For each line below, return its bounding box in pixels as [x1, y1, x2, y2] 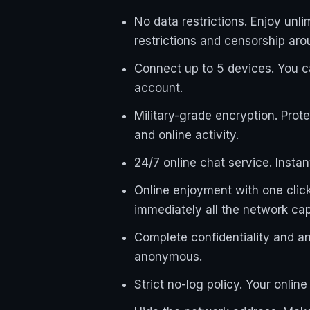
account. [134, 81, 183, 95]
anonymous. [134, 250, 202, 264]
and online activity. [134, 128, 239, 143]
